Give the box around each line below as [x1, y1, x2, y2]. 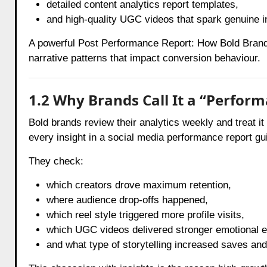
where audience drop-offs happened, [46, 194, 208, 206]
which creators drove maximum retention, [46, 179, 231, 191]
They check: [28, 155, 83, 167]
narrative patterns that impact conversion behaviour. [28, 52, 260, 64]
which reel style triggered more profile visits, [46, 209, 244, 221]
